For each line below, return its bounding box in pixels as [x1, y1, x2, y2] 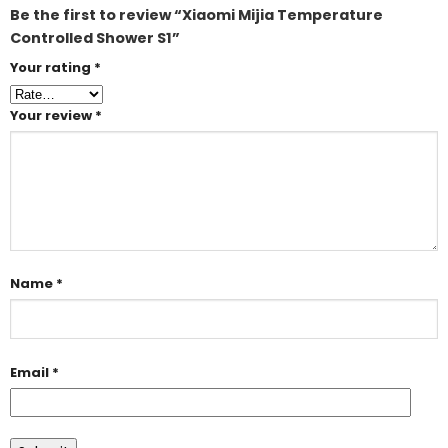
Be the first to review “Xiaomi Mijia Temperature [9, 5, 383, 26]
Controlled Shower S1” [9, 28, 180, 49]
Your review [9, 105, 95, 125]
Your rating [9, 57, 94, 77]
